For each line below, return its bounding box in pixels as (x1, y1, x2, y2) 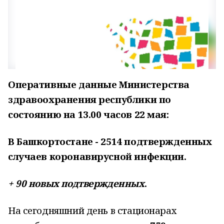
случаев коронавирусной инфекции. (8, 150, 186, 162)
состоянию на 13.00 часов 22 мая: (8, 108, 169, 120)
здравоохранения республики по (8, 93, 171, 105)
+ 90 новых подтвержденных (8, 177, 144, 189)
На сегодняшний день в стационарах (8, 204, 177, 216)
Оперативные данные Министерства (8, 78, 189, 90)
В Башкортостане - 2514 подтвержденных (8, 135, 212, 147)
